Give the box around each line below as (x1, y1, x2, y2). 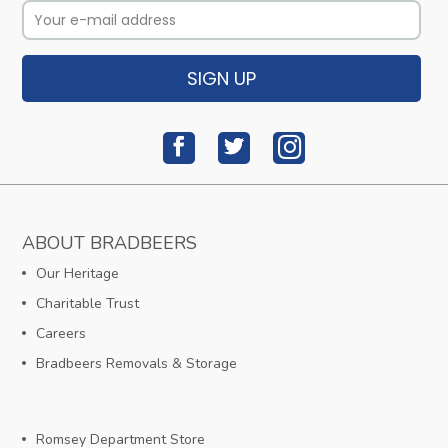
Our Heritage (36, 263, 120, 283)
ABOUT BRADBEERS (22, 230, 198, 255)
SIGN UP (187, 66, 256, 92)
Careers (36, 323, 87, 343)
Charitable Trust (36, 293, 140, 313)
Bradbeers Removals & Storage (36, 353, 238, 373)
